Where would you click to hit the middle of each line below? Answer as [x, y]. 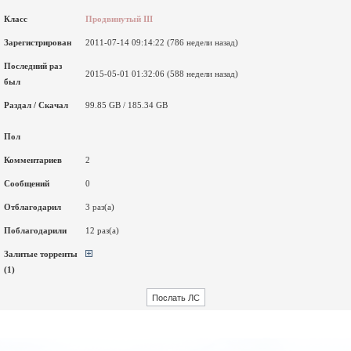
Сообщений [27, 184]
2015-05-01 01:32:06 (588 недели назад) [162, 74]
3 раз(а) [100, 207]
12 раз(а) [102, 231]
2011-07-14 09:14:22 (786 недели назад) [162, 43]
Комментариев [33, 160]
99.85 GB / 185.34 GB [127, 105]
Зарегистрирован [38, 43]
